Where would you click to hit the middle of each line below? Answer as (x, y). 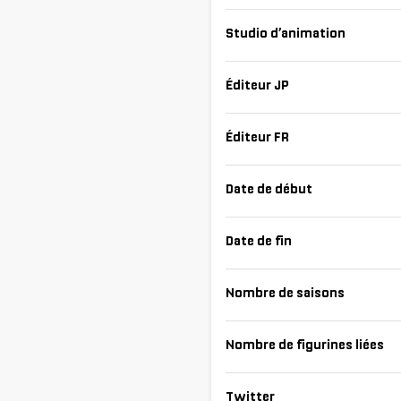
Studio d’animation (286, 34)
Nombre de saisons (285, 293)
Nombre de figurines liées (305, 345)
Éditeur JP (257, 85)
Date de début (269, 189)
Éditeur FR (257, 137)
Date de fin (259, 241)
